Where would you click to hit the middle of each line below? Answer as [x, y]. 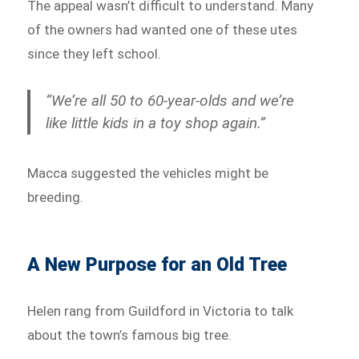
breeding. [56, 197]
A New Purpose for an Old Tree [157, 264]
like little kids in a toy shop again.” [156, 123]
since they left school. [95, 53]
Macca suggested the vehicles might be [148, 173]
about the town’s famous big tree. [130, 335]
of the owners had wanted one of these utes [163, 29]
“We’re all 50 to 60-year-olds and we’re [170, 100]
